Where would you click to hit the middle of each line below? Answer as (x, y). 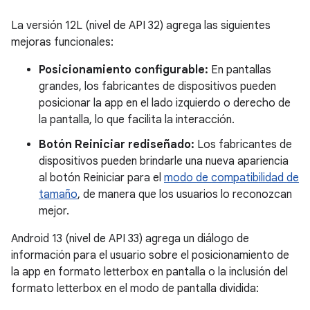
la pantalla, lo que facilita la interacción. (137, 119)
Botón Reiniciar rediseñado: (117, 144)
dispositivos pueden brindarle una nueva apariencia (164, 161)
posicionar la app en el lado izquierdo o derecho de (165, 103)
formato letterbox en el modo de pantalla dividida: (135, 288)
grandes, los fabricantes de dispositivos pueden (157, 86)
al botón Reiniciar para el (101, 177)
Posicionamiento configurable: (124, 70)
